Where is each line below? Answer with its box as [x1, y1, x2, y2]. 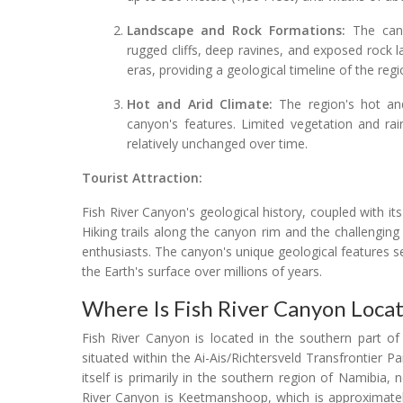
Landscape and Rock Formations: [127, 21, 345, 39]
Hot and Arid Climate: [127, 94, 273, 112]
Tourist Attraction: [82, 168, 202, 186]
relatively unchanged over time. [127, 134, 309, 152]
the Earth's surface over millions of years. [82, 262, 322, 280]
